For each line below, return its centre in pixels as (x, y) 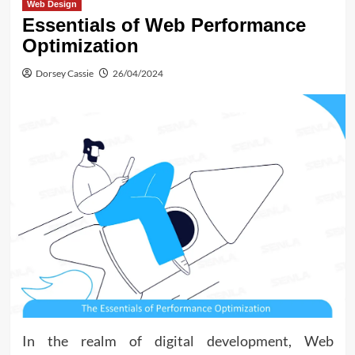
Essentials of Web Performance (164, 25)
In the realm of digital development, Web (177, 340)
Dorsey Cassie (64, 73)
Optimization (80, 45)
